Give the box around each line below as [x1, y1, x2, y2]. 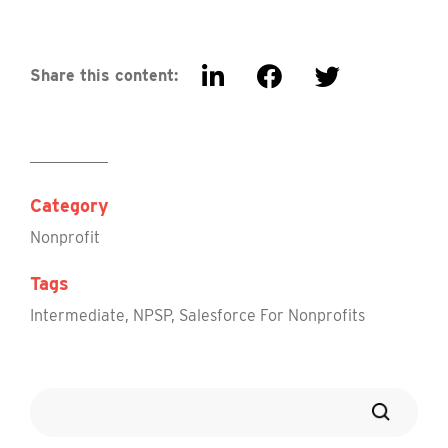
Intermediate [30, 305, 125, 325]
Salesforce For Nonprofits [179, 305, 365, 325]
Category [30, 194, 109, 216]
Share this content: [30, 65, 178, 85]
